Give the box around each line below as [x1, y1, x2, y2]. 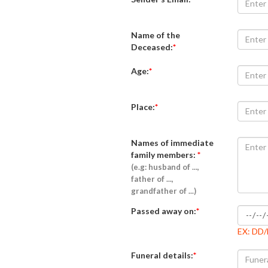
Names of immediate [130, 137, 214, 148]
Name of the [130, 29, 180, 40]
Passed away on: [130, 205, 196, 216]
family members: [130, 149, 197, 160]
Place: [130, 101, 155, 112]
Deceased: [130, 41, 173, 52]
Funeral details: [130, 249, 193, 260]
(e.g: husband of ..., [130, 162, 199, 172]
